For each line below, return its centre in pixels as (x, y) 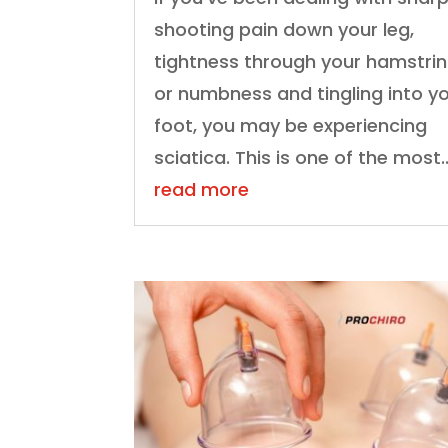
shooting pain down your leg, (284, 30)
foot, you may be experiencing (291, 126)
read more (202, 190)
